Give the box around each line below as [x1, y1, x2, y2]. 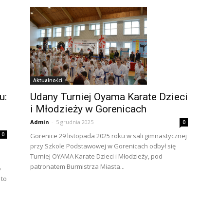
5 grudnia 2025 [56, 118, 93, 126]
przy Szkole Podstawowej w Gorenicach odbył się [30, 141, 176, 150]
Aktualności [33, 76, 62, 84]
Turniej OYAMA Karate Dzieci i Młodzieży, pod [30, 151, 163, 161]
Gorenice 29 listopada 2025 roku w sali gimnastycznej [30, 131, 187, 140]
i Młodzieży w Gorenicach [30, 103, 146, 115]
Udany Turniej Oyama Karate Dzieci [30, 91, 188, 103]
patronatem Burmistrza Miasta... [30, 162, 125, 171]
